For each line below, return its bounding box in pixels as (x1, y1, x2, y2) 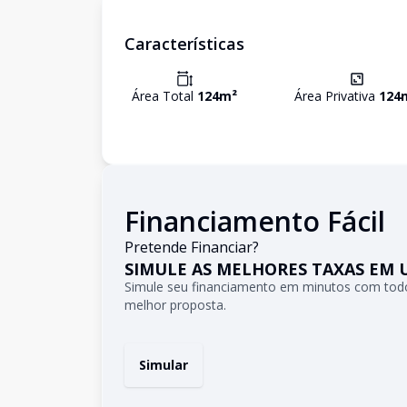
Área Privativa (294, 87, 379, 104)
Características (124, 33, 244, 55)
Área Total (132, 87, 197, 104)
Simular (139, 356, 188, 373)
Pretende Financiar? (124, 237, 259, 257)
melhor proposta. (124, 296, 226, 313)
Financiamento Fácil (124, 203, 385, 240)
